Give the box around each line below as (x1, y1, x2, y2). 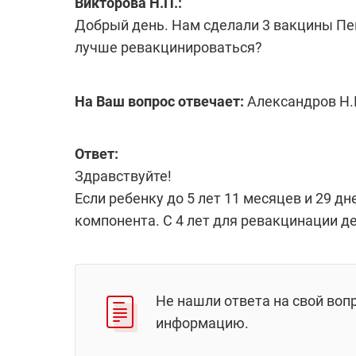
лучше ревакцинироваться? (75, 39, 262, 56)
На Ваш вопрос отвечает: (75, 93, 244, 110)
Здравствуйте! (75, 168, 172, 184)
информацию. (156, 315, 249, 331)
